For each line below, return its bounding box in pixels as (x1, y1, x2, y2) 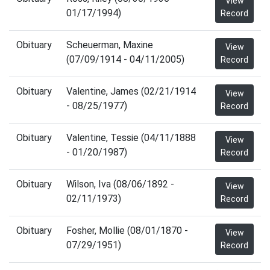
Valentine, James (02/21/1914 (66, 86, 196, 97)
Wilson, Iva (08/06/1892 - (66, 178, 174, 190)
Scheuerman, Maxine (66, 39, 153, 51)
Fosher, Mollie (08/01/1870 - (66, 225, 188, 236)
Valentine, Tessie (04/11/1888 (66, 132, 196, 143)
